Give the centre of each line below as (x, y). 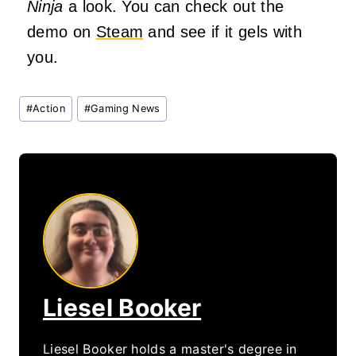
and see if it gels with (222, 32)
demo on (62, 32)
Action (49, 108)
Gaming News (125, 108)
